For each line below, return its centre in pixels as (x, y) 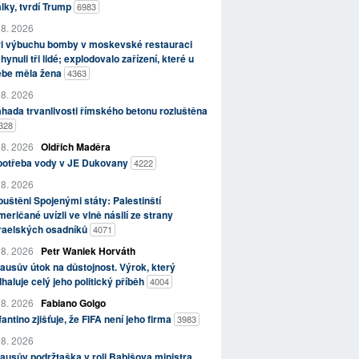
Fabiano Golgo (73, 303)
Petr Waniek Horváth (88, 250)
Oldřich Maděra (75, 146)
